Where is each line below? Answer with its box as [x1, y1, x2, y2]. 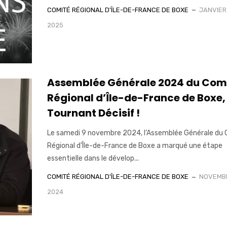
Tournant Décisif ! [47, 106, 140, 121]
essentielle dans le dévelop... [47, 154, 139, 163]
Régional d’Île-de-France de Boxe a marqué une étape [47, 141, 222, 150]
